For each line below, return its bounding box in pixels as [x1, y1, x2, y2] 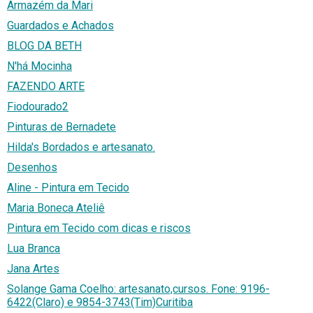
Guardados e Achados [7, 19, 114, 33]
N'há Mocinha [7, 59, 72, 73]
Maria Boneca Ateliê [7, 201, 105, 215]
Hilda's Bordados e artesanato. [7, 140, 155, 154]
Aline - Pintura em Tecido [7, 181, 129, 195]
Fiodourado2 [7, 100, 68, 114]
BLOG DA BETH [7, 39, 82, 53]
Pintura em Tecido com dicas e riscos [7, 221, 191, 235]
